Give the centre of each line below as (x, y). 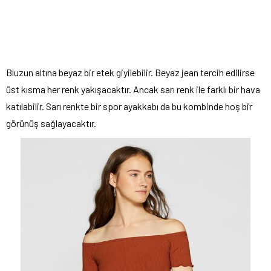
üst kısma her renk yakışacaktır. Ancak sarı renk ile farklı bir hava (133, 90)
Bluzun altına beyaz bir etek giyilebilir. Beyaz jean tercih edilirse (130, 73)
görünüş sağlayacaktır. (51, 123)
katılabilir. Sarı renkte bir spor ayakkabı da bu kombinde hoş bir (129, 106)
